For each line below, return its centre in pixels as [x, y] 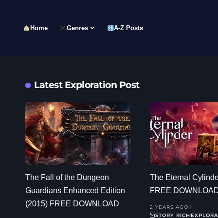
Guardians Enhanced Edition [75, 190]
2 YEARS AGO [169, 207]
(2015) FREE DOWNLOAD [72, 203]
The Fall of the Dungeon [67, 177]
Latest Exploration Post [87, 85]
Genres [77, 28]
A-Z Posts [129, 28]
